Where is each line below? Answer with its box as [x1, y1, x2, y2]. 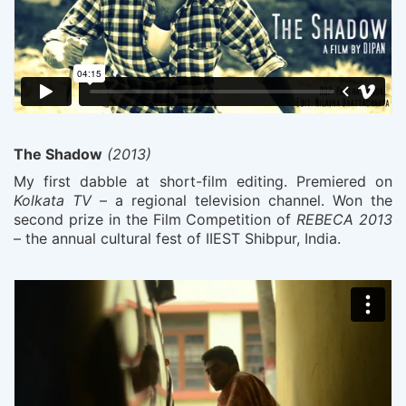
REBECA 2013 [296, 210, 392, 229]
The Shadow [14, 144, 102, 163]
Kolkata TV [14, 191, 92, 210]
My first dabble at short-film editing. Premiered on [14, 172, 392, 191]
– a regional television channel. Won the [92, 191, 392, 210]
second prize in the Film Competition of [14, 210, 297, 229]
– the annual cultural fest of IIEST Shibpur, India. [14, 229, 341, 248]
